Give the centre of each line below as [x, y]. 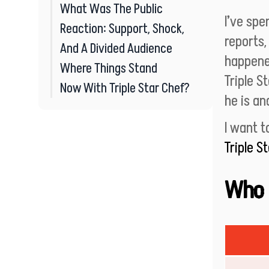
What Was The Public [111, 9]
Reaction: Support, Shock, [122, 29]
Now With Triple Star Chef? [125, 88]
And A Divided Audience [116, 48]
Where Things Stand [109, 68]
